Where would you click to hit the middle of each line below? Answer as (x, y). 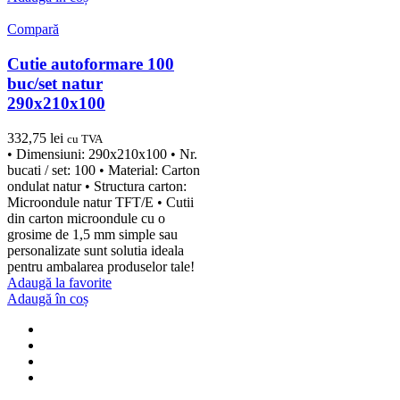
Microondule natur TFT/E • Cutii (100, 202)
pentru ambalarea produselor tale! (101, 266)
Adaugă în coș (48, 298)
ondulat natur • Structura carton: (97, 186)
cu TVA (85, 138)
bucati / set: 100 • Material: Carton (104, 170)
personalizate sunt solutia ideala (96, 250)
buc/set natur (55, 84)
